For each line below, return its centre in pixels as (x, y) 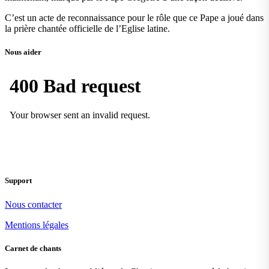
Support (18, 181)
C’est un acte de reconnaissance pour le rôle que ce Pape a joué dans (134, 17)
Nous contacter (33, 204)
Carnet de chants (33, 248)
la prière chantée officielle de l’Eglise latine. (87, 28)
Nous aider (23, 52)
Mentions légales (37, 225)
